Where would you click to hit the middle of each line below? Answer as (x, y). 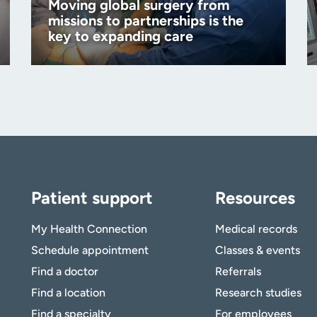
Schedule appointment (90, 250)
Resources (255, 198)
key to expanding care (121, 36)
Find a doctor (65, 272)
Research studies (258, 293)
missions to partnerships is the (146, 21)
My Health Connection (89, 229)
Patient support (92, 198)
